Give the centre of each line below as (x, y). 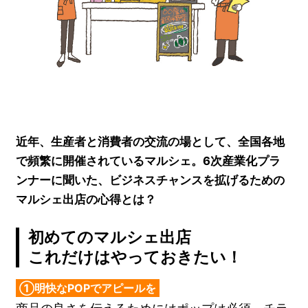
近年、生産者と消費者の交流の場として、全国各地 (151, 141)
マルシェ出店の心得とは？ (86, 199)
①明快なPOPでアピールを (88, 288)
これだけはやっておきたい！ (135, 257)
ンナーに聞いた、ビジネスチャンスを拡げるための (151, 180)
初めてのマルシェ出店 (110, 238)
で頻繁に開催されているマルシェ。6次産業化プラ (148, 161)
